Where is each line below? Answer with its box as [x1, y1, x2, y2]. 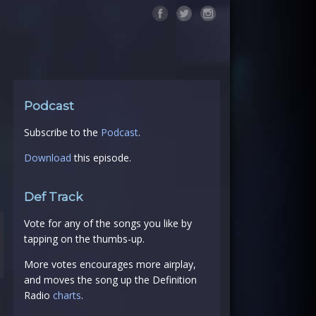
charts [52, 288, 81, 302]
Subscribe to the [23, 126, 101, 139]
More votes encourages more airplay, [23, 257, 196, 271]
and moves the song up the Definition [23, 273, 197, 286]
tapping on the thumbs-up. [23, 232, 145, 245]
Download [23, 151, 71, 164]
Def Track [23, 190, 83, 204]
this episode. [71, 151, 131, 164]
